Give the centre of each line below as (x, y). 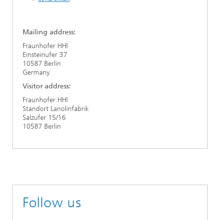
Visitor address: (47, 86)
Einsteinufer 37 (45, 55)
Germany (36, 73)
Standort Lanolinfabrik (56, 109)
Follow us (52, 203)
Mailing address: (51, 32)
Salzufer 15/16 (44, 118)
